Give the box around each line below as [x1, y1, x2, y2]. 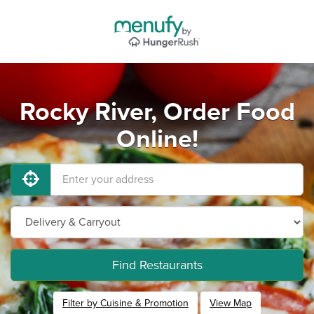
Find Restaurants [111, 257, 203, 273]
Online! [116, 124, 198, 154]
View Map [210, 297, 252, 309]
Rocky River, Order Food [19, 97, 295, 127]
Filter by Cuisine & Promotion [62, 297, 189, 309]
